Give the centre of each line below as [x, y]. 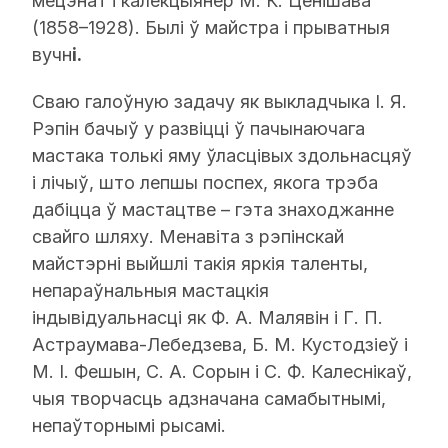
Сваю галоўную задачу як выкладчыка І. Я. [219, 101]
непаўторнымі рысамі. [129, 425]
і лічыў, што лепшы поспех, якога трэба [205, 182]
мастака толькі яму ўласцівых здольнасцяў [222, 155]
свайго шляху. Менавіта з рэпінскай [188, 236]
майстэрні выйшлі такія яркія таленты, [200, 263]
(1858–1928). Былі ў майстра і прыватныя [211, 27]
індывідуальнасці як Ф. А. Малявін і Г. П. [207, 317]
